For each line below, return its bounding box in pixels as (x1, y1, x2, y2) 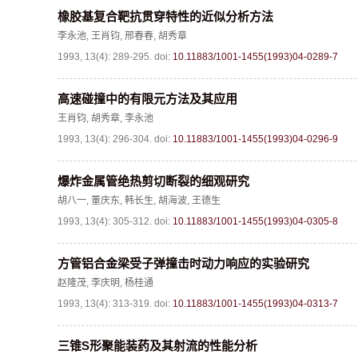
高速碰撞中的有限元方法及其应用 (58, 92, 237, 105)
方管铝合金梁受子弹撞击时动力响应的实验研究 (58, 257, 309, 270)
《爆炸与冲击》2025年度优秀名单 (105, 4, 286, 18)
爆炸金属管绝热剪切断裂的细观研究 (58, 174, 249, 188)
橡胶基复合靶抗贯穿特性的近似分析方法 (58, 10, 273, 23)
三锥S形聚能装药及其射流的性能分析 (58, 339, 257, 352)
